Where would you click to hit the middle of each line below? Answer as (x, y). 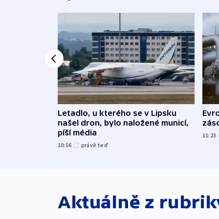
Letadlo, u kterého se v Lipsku (117, 113)
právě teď (95, 145)
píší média (77, 132)
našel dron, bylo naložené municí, (123, 122)
